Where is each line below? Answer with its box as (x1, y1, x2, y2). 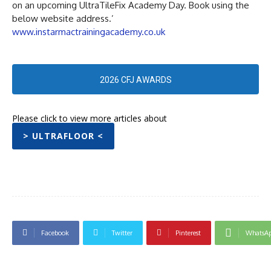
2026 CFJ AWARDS (99, 74, 172, 85)
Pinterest (175, 228, 201, 237)
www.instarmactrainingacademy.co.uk (12, 25, 165, 38)
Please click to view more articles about (12, 112, 167, 124)
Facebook (41, 228, 69, 237)
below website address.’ (12, 12, 114, 24)
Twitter (112, 228, 132, 237)
